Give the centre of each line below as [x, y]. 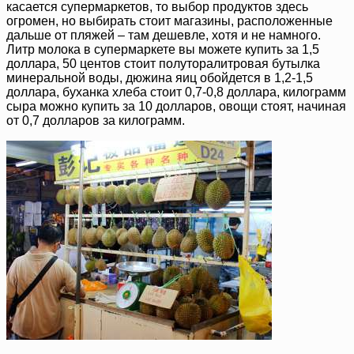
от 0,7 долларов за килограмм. [96, 120]
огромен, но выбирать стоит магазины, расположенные [169, 21]
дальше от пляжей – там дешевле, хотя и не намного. [164, 35]
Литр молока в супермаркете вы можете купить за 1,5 [163, 49]
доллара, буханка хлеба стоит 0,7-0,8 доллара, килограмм [176, 92]
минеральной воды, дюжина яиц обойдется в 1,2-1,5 [160, 77]
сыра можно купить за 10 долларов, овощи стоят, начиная [176, 106]
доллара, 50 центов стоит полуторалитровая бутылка [163, 63]
